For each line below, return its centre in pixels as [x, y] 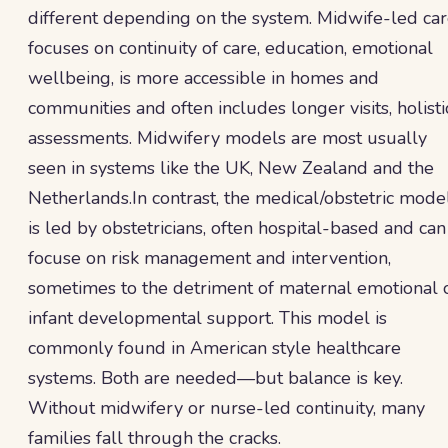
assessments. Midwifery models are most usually [227, 138]
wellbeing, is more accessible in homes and [203, 78]
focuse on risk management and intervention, [209, 258]
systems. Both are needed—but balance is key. [215, 378]
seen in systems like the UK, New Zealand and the [231, 168]
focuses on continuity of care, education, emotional [230, 48]
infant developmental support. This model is [207, 318]
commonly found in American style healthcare [214, 348]
